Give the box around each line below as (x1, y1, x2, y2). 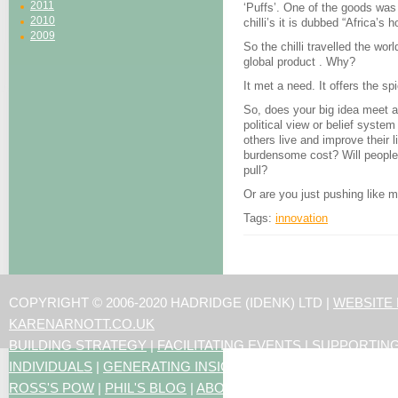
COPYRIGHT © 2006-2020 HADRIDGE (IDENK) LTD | (9, 295, 333, 310)
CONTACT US (275, 380, 362, 395)
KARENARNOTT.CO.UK (9, 316, 155, 331)
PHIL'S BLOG (105, 380, 187, 395)
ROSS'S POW (9, 380, 94, 395)
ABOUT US (196, 380, 265, 395)
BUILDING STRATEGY (9, 338, 147, 353)
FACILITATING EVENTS (157, 338, 301, 353)
